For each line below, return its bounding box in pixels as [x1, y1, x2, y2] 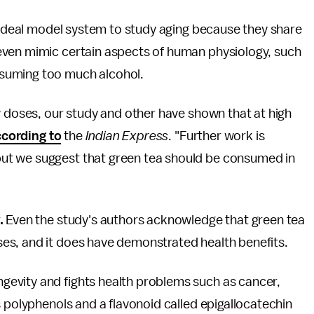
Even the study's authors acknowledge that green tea [3, 213, 306, 228]
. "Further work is [168, 129, 265, 144]
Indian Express [85, 129, 169, 144]
